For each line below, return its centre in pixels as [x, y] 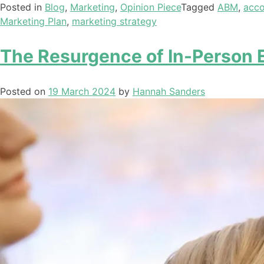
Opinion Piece [151, 7]
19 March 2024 [82, 92]
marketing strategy [114, 22]
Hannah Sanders [169, 92]
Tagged [199, 7]
